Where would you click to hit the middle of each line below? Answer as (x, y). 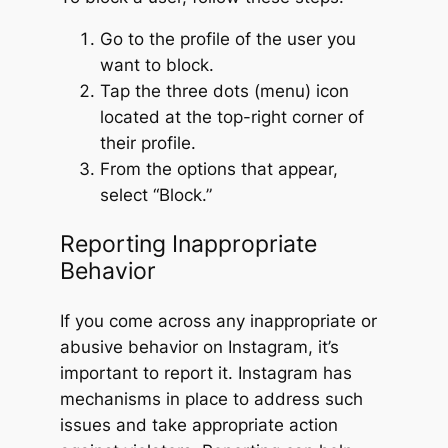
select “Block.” (155, 195)
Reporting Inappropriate (188, 244)
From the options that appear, (218, 169)
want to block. (156, 65)
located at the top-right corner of (231, 117)
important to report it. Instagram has (205, 373)
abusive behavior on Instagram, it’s (199, 347)
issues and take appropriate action (198, 425)
